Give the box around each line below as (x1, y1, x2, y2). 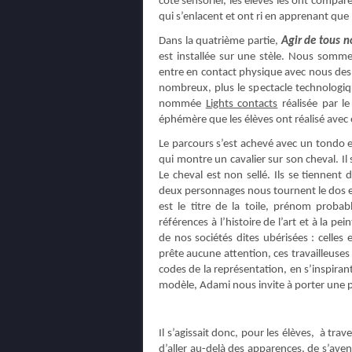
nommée (159, 98, 206, 110)
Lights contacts (205, 98, 278, 110)
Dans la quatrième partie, (159, 35, 281, 47)
